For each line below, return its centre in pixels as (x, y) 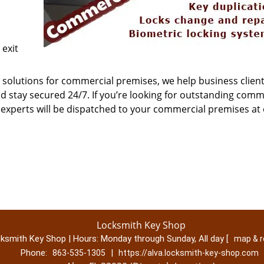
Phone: (35, 253)
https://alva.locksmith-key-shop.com (188, 253)
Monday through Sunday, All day (163, 239)
